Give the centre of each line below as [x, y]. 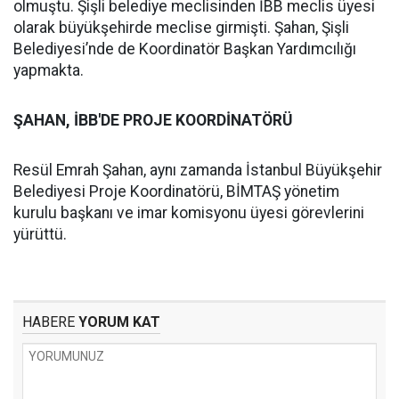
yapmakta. [49, 71]
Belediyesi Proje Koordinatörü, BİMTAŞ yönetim [176, 192]
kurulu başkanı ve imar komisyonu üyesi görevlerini [189, 213]
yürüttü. [40, 235]
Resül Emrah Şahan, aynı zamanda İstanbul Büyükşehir [198, 171]
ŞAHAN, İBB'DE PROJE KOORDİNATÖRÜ [153, 121]
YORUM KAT [118, 322]
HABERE [49, 322]
